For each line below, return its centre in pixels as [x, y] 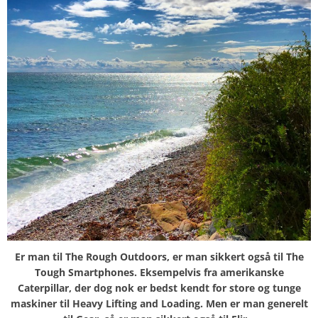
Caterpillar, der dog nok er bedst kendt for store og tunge [159, 288]
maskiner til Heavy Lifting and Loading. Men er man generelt [159, 304]
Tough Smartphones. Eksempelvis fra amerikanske [159, 273]
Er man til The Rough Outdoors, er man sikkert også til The [159, 257]
